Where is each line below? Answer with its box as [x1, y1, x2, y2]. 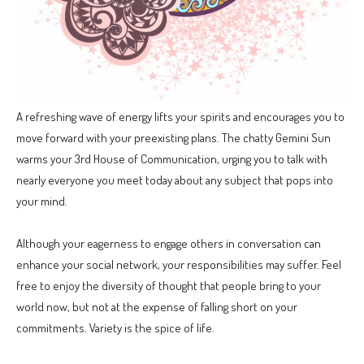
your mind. [16, 193, 67, 210]
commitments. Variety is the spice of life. [16, 320, 214, 336]
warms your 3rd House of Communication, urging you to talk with [16, 151, 327, 167]
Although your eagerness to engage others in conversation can [16, 236, 321, 252]
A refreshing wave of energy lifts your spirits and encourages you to [16, 109, 344, 125]
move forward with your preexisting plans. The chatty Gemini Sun [16, 130, 331, 146]
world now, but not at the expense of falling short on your [16, 299, 297, 315]
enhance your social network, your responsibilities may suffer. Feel [16, 257, 341, 273]
